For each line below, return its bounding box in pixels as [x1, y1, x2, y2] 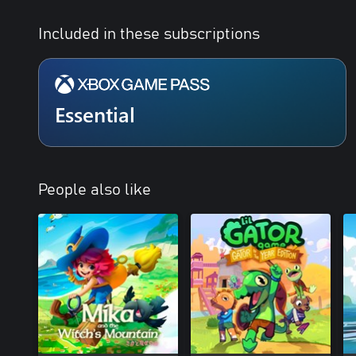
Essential [55, 100, 135, 128]
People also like [38, 182, 151, 198]
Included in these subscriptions [38, 26, 260, 42]
